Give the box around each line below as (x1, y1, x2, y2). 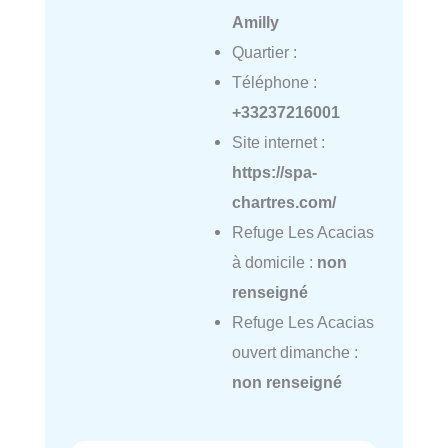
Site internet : (231, 132, 325, 151)
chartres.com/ (231, 192, 336, 211)
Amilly (231, 12, 279, 31)
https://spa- (231, 162, 317, 181)
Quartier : (231, 42, 297, 61)
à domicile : (231, 252, 317, 271)
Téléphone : (231, 72, 317, 91)
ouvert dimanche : (231, 342, 358, 361)
